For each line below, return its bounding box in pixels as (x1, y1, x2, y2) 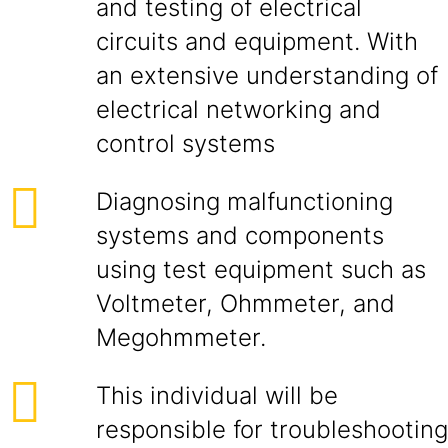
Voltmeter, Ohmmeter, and (96, 289, 395, 318)
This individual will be (96, 381, 338, 410)
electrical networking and (96, 95, 381, 124)
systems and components (96, 221, 384, 250)
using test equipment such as (96, 255, 426, 284)
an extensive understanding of (96, 61, 438, 90)
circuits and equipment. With (96, 27, 418, 56)
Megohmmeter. (96, 323, 266, 352)
